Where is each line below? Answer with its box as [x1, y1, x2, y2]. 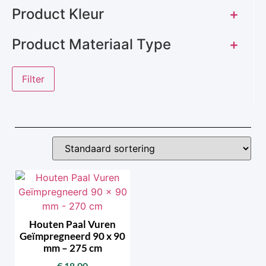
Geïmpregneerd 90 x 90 [20, 229, 125, 242]
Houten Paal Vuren [29, 217, 116, 230]
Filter [22, 73, 45, 85]
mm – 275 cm [43, 241, 102, 254]
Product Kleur [12, 5, 104, 23]
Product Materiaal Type [12, 36, 171, 53]
